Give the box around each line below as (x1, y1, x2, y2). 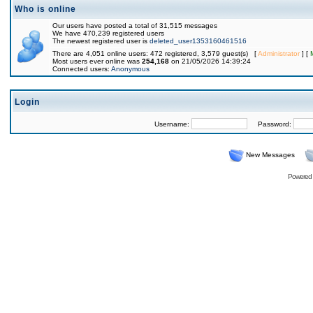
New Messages (245, 151, 295, 159)
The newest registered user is (52, 37, 150, 45)
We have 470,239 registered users (52, 29, 164, 37)
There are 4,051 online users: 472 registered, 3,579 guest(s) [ (52, 50, 258, 57)
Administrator (258, 50, 300, 57)
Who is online (15, 4, 76, 14)
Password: (247, 120, 293, 128)
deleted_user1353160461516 (150, 37, 247, 45)
